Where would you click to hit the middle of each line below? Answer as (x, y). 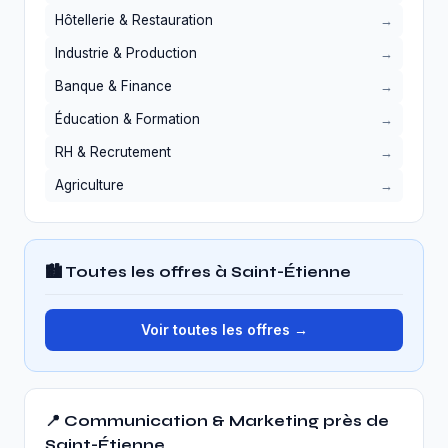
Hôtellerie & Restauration (134, 20)
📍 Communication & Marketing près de (217, 421)
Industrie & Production (126, 53)
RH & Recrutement (113, 152)
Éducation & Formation (127, 119)
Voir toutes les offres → (224, 329)
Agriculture (89, 185)
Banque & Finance (113, 86)
